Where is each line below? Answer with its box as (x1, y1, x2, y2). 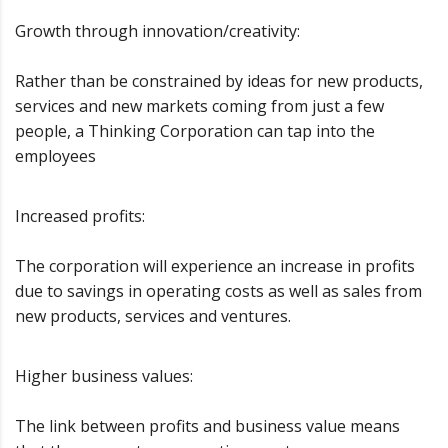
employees (15, 145, 96, 168)
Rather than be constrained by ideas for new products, (15, 70, 423, 93)
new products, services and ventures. (15, 305, 291, 328)
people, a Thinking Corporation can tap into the (15, 120, 375, 143)
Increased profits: (15, 205, 145, 228)
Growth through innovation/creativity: (15, 20, 300, 43)
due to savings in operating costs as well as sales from (15, 280, 422, 303)
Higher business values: (15, 365, 193, 388)
